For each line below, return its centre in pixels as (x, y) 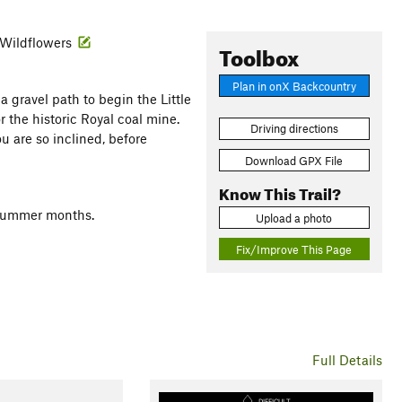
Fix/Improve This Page (294, 249)
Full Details (347, 360)
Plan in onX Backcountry (294, 86)
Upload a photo (294, 218)
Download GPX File (294, 160)
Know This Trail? (280, 191)
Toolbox (258, 55)
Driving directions (294, 129)
